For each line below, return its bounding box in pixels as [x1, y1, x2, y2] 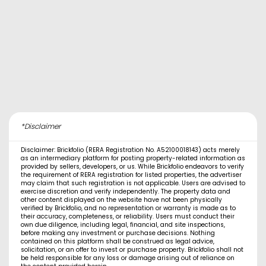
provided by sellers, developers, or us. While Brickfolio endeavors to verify [21, 162, 244, 172]
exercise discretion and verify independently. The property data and [21, 187, 230, 197]
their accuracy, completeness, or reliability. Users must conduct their [21, 212, 235, 221]
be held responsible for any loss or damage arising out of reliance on [21, 254, 235, 263]
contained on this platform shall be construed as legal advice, [21, 237, 214, 246]
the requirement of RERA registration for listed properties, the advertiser [21, 170, 242, 180]
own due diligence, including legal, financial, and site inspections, [21, 220, 225, 230]
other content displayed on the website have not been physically [21, 195, 222, 205]
